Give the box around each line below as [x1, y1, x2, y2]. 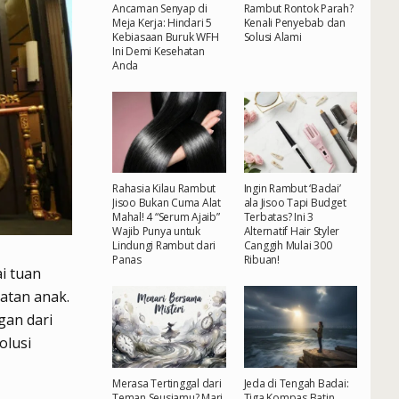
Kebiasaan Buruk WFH [112, 29, 219, 45]
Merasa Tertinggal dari [112, 375, 222, 391]
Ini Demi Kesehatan [112, 44, 205, 60]
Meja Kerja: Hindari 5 [112, 15, 212, 31]
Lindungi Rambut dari [112, 238, 216, 254]
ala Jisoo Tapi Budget [243, 195, 346, 211]
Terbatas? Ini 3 [243, 209, 313, 225]
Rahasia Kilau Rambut [112, 181, 216, 197]
